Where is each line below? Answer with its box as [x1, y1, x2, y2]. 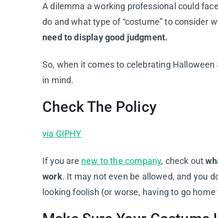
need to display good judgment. [42, 32, 168, 42]
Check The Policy [42, 98, 157, 115]
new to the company [81, 155, 162, 166]
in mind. [42, 74, 74, 85]
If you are [42, 155, 81, 166]
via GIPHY [42, 128, 82, 139]
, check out [161, 155, 206, 166]
